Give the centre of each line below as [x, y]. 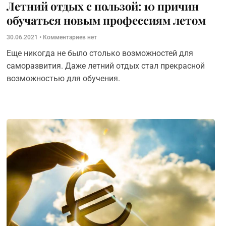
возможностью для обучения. [64, 78]
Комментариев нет [69, 37]
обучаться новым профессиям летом [106, 20]
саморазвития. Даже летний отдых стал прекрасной [105, 66]
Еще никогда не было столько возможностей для [100, 53]
